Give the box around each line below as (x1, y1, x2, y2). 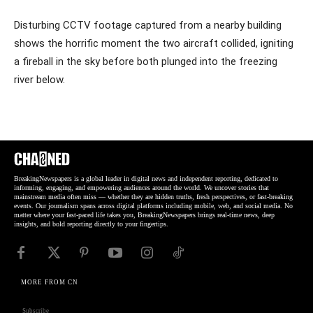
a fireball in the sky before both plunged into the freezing (14, 54, 277, 68)
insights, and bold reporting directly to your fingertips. (14, 220, 168, 228)
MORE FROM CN (21, 279, 78, 286)
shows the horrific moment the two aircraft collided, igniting (14, 36, 293, 50)
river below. (14, 73, 65, 86)
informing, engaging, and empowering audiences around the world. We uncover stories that (14, 184, 269, 192)
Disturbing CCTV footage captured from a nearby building (14, 18, 282, 31)
